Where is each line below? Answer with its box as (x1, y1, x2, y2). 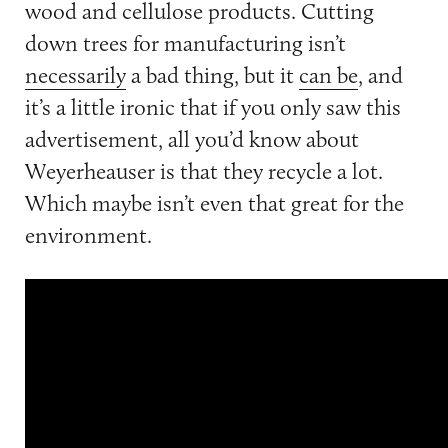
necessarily (24, 61, 126, 90)
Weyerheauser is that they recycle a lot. (24, 157, 383, 186)
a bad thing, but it (125, 61, 299, 90)
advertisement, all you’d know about (24, 125, 359, 154)
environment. (24, 221, 152, 250)
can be (298, 61, 358, 90)
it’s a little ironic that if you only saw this (24, 93, 401, 122)
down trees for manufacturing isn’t (24, 29, 346, 58)
